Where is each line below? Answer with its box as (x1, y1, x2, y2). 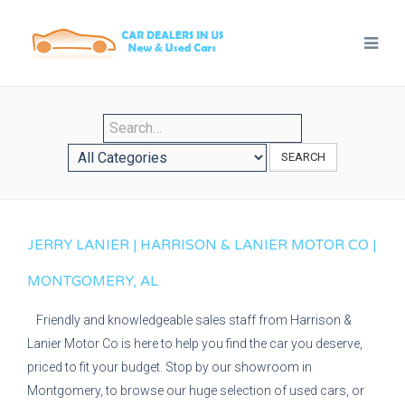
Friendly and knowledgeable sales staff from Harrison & (36, 313, 352, 327)
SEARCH (281, 150, 325, 164)
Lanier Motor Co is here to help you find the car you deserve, (27, 336, 363, 351)
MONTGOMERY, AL (27, 273, 158, 289)
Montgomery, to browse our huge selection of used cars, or (27, 383, 364, 398)
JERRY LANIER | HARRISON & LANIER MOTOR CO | (27, 237, 376, 253)
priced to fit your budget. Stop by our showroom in (27, 360, 312, 374)
